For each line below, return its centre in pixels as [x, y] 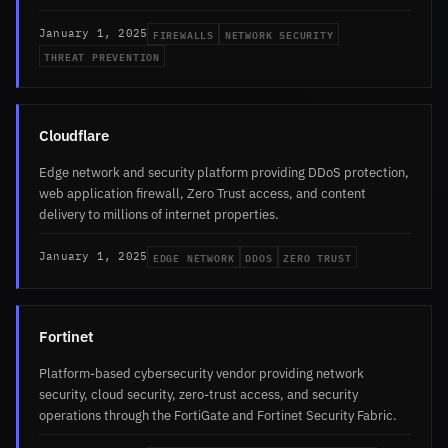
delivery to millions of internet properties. [159, 213]
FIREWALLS [183, 33]
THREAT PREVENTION [102, 55]
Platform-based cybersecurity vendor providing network [201, 372]
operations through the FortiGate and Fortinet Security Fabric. [218, 414]
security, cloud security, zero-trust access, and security [198, 393]
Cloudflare [74, 134]
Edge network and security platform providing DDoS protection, [224, 171]
